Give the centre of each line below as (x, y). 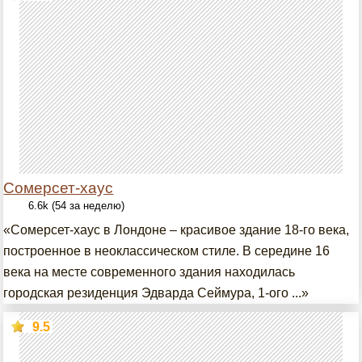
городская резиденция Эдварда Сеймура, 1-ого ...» (156, 293)
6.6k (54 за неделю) (77, 206)
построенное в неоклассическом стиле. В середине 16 (167, 251)
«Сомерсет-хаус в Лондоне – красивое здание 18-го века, (177, 230)
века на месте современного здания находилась (149, 272)
